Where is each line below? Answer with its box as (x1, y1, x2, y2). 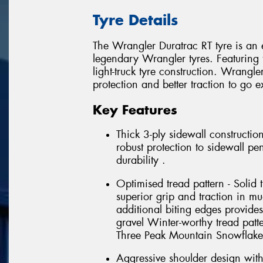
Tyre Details (93, 10, 178, 29)
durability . (116, 153, 166, 168)
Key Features (93, 101, 177, 118)
